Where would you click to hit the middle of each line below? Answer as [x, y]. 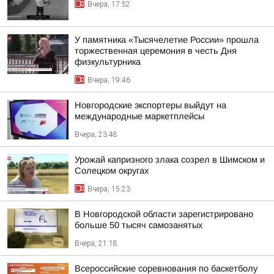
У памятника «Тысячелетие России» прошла [167, 40]
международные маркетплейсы [139, 116]
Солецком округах [112, 171]
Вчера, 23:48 [96, 135]
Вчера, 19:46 [109, 80]
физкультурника [108, 62]
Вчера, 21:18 [96, 243]
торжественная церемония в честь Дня [156, 51]
